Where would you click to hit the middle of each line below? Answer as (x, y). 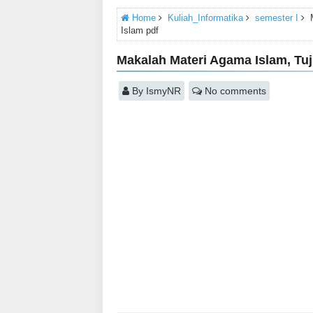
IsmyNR (163, 91)
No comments (235, 91)
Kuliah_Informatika (205, 18)
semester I (277, 18)
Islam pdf (140, 30)
